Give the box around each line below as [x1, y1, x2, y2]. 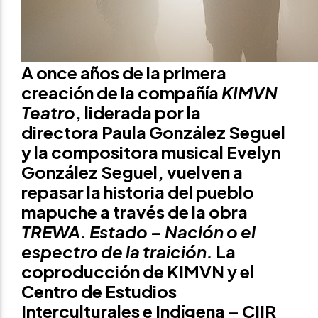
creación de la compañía [21, 82, 221, 103]
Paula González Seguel [102, 121, 285, 143]
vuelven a [167, 161, 243, 182]
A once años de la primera [21, 62, 226, 83]
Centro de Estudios [21, 280, 177, 302]
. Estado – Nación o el [80, 221, 256, 242]
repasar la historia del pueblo [21, 181, 254, 202]
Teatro [21, 102, 75, 123]
